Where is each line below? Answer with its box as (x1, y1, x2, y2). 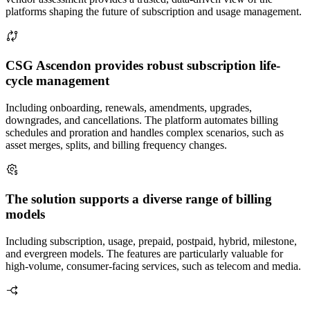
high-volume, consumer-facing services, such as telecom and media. (6, 259, 301, 272)
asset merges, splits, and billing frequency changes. (6, 139, 227, 152)
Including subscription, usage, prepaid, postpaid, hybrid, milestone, (6, 235, 297, 247)
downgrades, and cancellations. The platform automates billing (6, 114, 278, 127)
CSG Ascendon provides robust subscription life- (6, 58, 280, 73)
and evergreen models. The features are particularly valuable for (6, 247, 283, 259)
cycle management (6, 73, 109, 89)
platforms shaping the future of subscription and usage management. (6, 6, 302, 18)
